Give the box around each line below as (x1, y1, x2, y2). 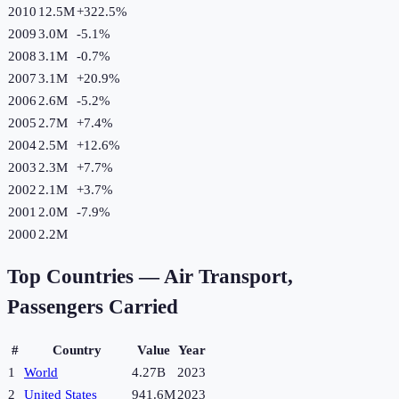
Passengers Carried (7, 296, 178, 319)
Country (53, 343, 102, 358)
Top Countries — (7, 265, 164, 289)
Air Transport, (164, 265, 293, 289)
